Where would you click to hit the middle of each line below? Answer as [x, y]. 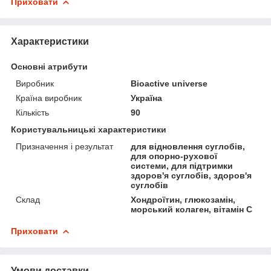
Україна [147, 98]
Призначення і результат [64, 146]
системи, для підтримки [182, 165]
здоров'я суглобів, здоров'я [191, 175]
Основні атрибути [49, 66]
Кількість [32, 112]
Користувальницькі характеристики [89, 129]
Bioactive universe [169, 83]
